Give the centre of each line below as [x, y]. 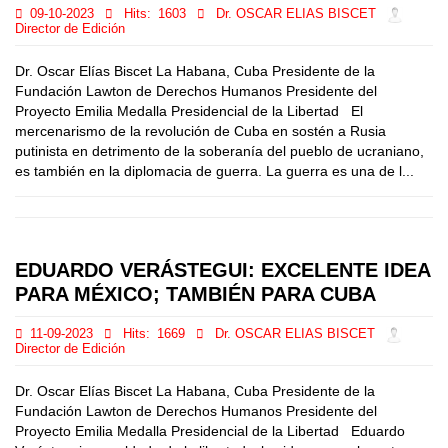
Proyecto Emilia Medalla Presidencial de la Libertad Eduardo [210, 431]
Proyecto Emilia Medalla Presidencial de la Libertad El [189, 111]
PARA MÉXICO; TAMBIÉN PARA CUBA [195, 294]
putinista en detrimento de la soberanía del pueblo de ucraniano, [219, 151]
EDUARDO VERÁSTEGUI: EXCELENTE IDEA [222, 270]
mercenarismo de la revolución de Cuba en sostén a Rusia [200, 131]
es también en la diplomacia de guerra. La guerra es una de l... [214, 171]
